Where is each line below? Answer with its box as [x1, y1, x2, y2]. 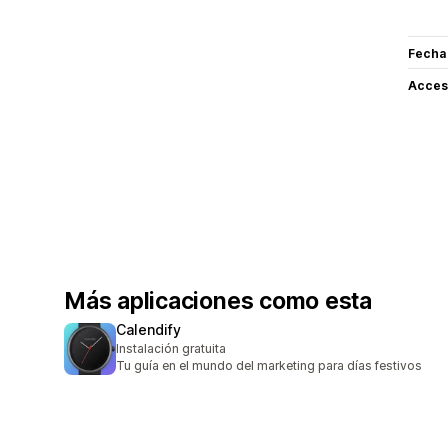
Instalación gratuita [116, 340, 226, 356]
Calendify [116, 320, 181, 338]
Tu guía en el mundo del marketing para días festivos [116, 357, 422, 373]
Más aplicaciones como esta [64, 286, 373, 315]
